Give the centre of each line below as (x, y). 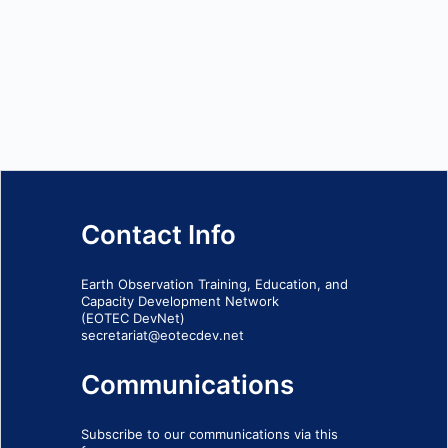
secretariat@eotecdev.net (162, 334)
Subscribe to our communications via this (209, 433)
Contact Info (158, 234)
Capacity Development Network (180, 300)
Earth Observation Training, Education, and (214, 283)
